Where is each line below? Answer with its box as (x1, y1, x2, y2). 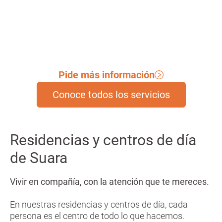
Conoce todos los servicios (52, 89, 170, 101)
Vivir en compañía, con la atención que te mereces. (10, 176, 211, 187)
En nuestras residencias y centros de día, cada (10, 199, 188, 210)
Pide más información (58, 69, 155, 81)
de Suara (10, 149, 71, 167)
